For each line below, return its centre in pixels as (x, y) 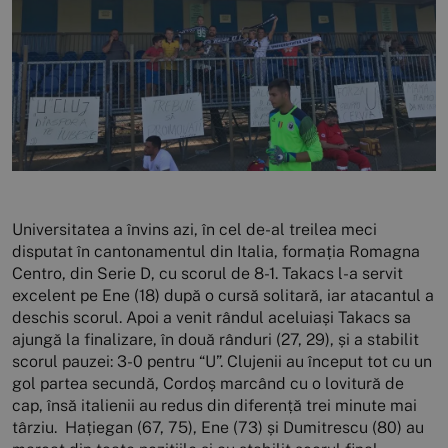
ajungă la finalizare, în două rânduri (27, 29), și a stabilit (215, 340)
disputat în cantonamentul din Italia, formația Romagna (216, 252)
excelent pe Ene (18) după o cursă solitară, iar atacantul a (223, 296)
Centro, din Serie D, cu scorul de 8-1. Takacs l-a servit (207, 274)
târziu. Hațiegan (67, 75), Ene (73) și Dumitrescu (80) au (218, 428)
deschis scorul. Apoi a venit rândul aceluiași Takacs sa (211, 318)
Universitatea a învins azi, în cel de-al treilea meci (194, 230)
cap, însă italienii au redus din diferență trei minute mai (214, 406)
